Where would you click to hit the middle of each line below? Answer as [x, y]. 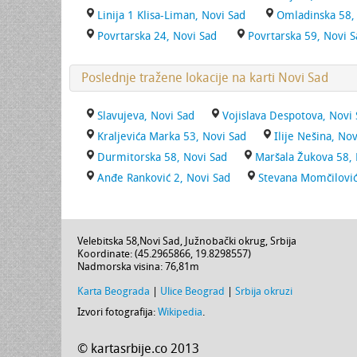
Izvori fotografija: [118, 312]
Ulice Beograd [192, 291]
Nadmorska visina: [121, 267]
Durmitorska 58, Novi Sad [162, 157]
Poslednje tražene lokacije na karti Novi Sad [205, 78]
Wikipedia [180, 312]
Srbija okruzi [264, 291]
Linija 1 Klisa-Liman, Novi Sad [171, 16]
